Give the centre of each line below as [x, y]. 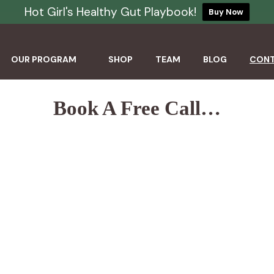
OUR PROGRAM [44, 59]
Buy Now [226, 12]
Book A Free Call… [137, 108]
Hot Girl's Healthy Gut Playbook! [110, 12]
